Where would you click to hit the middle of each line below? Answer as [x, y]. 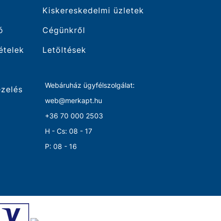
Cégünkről [64, 30]
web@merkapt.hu [70, 100]
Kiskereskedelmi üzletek [93, 10]
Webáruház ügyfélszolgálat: [86, 85]
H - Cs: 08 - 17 [63, 131]
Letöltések [64, 50]
